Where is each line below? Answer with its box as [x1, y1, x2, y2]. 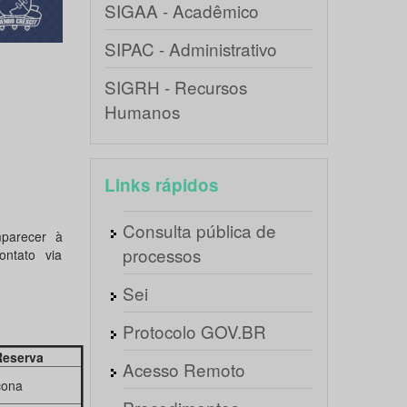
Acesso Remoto [122, 357, 245, 382]
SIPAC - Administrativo [104, 36, 277, 61]
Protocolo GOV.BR [122, 319, 266, 343]
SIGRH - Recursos [104, 74, 247, 99]
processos [122, 243, 201, 267]
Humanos [104, 99, 180, 124]
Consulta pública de [122, 218, 276, 243]
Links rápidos [104, 173, 219, 197]
